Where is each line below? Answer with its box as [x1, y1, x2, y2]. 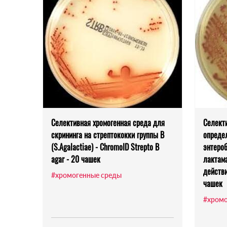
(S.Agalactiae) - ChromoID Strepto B [51, 141, 159, 154]
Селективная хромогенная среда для [51, 117, 165, 129]
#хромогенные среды [51, 171, 122, 180]
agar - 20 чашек [51, 153, 100, 166]
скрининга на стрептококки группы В [51, 129, 164, 141]
